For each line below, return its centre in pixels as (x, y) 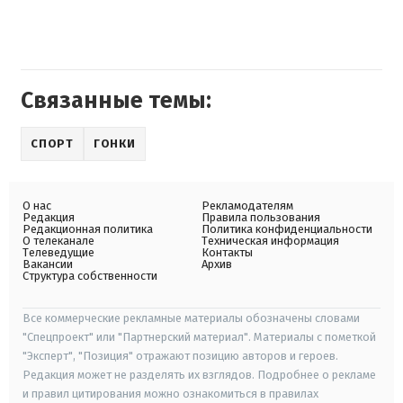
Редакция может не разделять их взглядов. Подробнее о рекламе (199, 375)
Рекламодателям (247, 206)
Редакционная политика (88, 229)
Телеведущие (58, 253)
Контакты (227, 253)
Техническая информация (270, 241)
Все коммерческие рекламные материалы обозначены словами (191, 318)
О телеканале (58, 241)
